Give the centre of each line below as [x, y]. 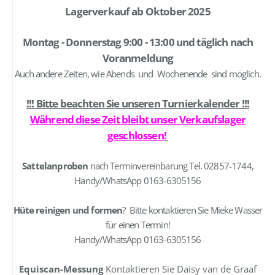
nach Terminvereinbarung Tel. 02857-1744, [172, 165]
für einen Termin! [138, 224]
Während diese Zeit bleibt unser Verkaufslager [138, 119]
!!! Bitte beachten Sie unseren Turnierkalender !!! [138, 103]
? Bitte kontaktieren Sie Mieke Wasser [192, 210]
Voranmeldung [138, 58]
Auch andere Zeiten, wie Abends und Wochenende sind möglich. [138, 73]
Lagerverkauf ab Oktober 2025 [138, 11]
